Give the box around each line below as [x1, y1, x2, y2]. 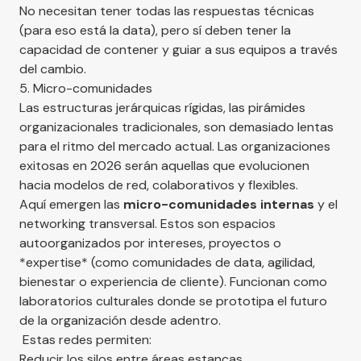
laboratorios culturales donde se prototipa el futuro [19, 292, 327, 309]
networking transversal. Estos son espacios [19, 214, 276, 232]
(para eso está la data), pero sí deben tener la [19, 21, 291, 39]
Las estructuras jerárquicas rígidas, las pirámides [19, 98, 305, 116]
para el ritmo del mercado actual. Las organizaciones [19, 137, 330, 155]
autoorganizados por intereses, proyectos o [19, 234, 281, 251]
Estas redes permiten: [19, 330, 151, 348]
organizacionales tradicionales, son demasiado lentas [19, 118, 334, 135]
